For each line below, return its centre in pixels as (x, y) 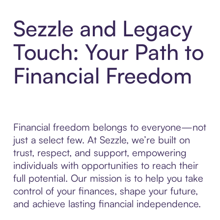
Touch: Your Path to (109, 52)
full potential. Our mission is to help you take (108, 178)
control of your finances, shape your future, (105, 191)
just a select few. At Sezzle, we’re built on (101, 140)
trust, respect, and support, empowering (100, 153)
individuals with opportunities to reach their (106, 165)
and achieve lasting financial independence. (107, 204)
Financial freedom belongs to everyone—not (110, 127)
